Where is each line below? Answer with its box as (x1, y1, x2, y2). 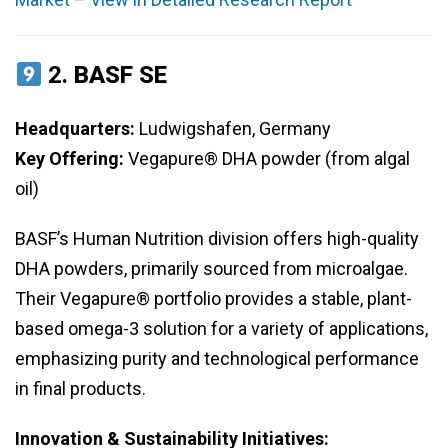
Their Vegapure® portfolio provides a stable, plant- (15, 288, 412, 310)
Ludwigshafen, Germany (135, 118, 331, 140)
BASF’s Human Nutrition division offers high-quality (15, 228, 419, 250)
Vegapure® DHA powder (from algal (124, 148, 410, 170)
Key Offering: (15, 148, 124, 170)
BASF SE (74, 61, 168, 90)
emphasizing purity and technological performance (15, 348, 419, 370)
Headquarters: (15, 118, 135, 140)
